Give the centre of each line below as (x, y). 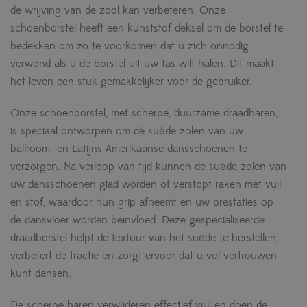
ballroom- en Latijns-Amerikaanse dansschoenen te (129, 148)
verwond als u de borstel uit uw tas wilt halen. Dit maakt (142, 63)
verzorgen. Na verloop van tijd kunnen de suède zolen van (148, 166)
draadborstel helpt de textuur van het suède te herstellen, (144, 237)
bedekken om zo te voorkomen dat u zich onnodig (130, 46)
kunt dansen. (41, 273)
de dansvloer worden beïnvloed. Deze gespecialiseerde (137, 220)
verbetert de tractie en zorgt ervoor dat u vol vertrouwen (144, 255)
